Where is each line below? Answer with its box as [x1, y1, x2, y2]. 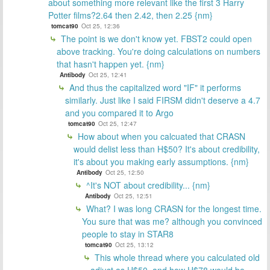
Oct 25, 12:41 [89, 70, 127, 79]
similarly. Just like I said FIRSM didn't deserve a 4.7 [65, 93, 260, 106]
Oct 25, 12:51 [114, 191, 152, 200]
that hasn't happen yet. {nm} [57, 57, 165, 70]
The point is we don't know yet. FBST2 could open [58, 32, 252, 45]
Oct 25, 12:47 [98, 119, 137, 128]
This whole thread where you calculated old [92, 251, 260, 263]
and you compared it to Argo [65, 106, 174, 119]
